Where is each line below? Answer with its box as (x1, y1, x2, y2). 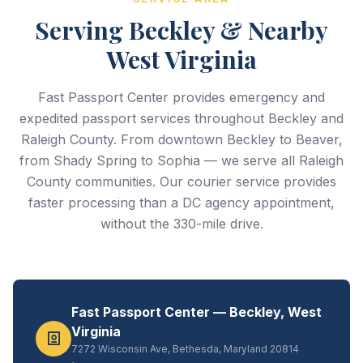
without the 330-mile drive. (100, 216, 263, 232)
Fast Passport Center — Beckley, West (71, 304, 322, 320)
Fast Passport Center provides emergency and (38, 89, 325, 105)
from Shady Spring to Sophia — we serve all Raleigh (19, 152, 344, 169)
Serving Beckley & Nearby (35, 14, 328, 46)
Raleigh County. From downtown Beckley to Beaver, (20, 131, 343, 147)
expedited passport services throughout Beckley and (19, 110, 344, 126)
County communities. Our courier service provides (27, 173, 336, 190)
